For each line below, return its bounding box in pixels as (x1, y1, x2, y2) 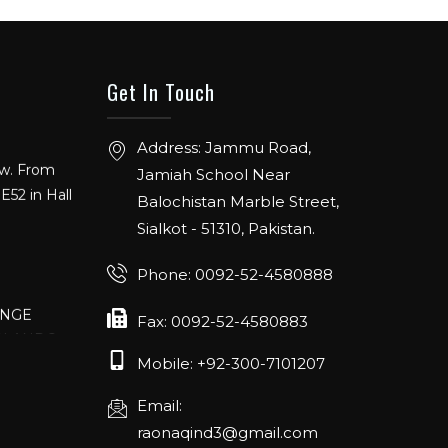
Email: (137, 395, 183, 415)
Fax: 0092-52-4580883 (137, 311, 309, 331)
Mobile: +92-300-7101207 (137, 353, 326, 373)
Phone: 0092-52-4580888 (137, 265, 334, 284)
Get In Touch (107, 76, 216, 107)
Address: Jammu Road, (137, 137, 312, 157)
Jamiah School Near (137, 164, 291, 184)
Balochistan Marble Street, (137, 191, 340, 211)
